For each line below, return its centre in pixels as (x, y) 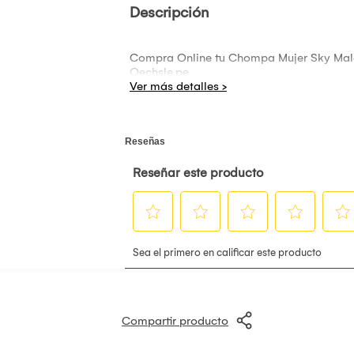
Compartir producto (175, 320)
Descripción (169, 12)
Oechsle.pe (159, 72)
